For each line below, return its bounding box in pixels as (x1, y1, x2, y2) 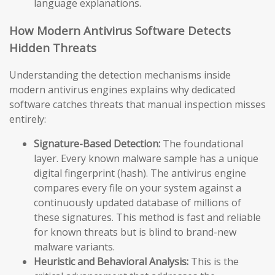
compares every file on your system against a (34, 181, 241, 195)
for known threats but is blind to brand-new (34, 225, 236, 239)
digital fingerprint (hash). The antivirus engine (34, 166, 246, 180)
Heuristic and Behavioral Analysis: (34, 255, 188, 269)
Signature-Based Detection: (34, 137, 160, 151)
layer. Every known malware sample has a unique (34, 152, 258, 166)
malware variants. (34, 240, 115, 254)
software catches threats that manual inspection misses (9, 98, 266, 112)
